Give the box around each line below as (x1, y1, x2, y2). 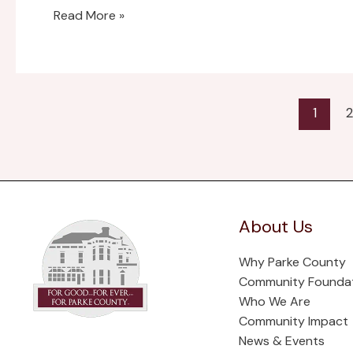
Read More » (54, 6, 124, 24)
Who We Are (238, 293, 310, 310)
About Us (238, 215, 313, 238)
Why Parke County (238, 254, 346, 270)
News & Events (238, 333, 325, 349)
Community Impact (238, 313, 348, 329)
